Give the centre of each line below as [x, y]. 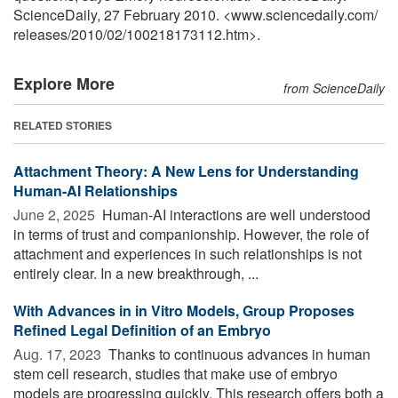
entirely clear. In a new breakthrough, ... [136, 273]
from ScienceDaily [334, 88]
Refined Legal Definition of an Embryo [142, 330]
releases [40, 34]
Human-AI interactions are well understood [235, 214]
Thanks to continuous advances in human [238, 354]
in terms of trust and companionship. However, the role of [191, 234]
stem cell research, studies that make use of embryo [175, 373]
